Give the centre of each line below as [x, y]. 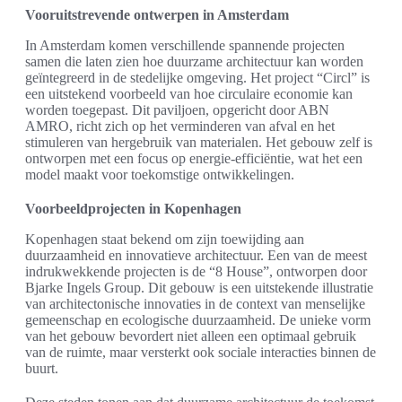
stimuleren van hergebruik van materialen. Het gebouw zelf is [199, 143]
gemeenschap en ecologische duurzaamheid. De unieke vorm [198, 320]
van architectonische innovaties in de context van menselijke [195, 304]
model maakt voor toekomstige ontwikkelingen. [160, 175]
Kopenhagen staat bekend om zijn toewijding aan [165, 240]
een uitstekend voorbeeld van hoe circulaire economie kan [189, 94]
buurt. [42, 369]
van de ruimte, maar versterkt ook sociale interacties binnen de [201, 353]
